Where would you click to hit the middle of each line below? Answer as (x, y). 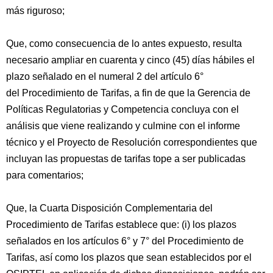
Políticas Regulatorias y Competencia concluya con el (122, 109)
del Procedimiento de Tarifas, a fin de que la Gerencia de (128, 93)
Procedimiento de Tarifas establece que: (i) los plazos (121, 225)
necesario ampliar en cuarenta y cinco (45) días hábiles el (130, 60)
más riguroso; (35, 11)
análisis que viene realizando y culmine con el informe (123, 126)
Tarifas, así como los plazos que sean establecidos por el (129, 257)
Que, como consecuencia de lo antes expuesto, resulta (124, 44)
